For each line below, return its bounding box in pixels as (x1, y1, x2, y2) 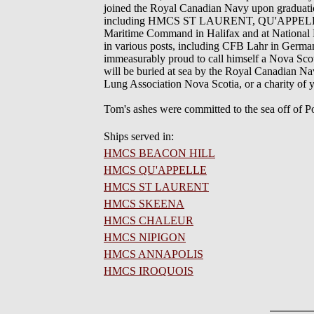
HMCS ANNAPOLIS (104, 248, 203, 260)
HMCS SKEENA (104, 198, 184, 210)
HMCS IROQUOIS (104, 265, 193, 277)
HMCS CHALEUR (104, 214, 193, 226)
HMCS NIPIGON (104, 231, 186, 243)
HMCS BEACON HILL (104, 147, 215, 159)
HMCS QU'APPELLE (104, 164, 207, 176)
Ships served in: (104, 130, 174, 142)
